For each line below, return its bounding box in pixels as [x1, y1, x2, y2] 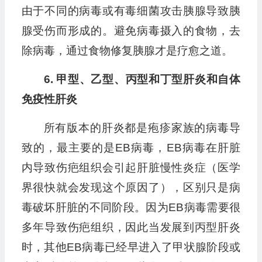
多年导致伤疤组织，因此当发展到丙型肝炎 [21, 221, 240, 234]
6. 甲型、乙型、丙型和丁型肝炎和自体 [43, 73, 240, 86]
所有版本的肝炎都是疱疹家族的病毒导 [43, 122, 240, 135]
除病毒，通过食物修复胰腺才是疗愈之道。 [21, 44, 233, 57]
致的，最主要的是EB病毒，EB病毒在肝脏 [21, 142, 240, 154]
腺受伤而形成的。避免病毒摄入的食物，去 [21, 25, 240, 37]
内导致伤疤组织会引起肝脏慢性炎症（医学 [21, 161, 240, 174]
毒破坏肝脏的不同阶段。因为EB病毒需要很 [21, 201, 240, 214]
